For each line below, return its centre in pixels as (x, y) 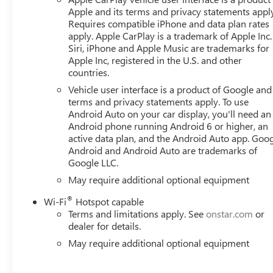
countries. (89, 72)
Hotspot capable (109, 201)
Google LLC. (94, 162)
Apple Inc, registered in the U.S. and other (155, 60)
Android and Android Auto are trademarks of (163, 150)
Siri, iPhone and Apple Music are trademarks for (169, 48)
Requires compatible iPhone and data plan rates (169, 23)
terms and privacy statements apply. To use (159, 101)
